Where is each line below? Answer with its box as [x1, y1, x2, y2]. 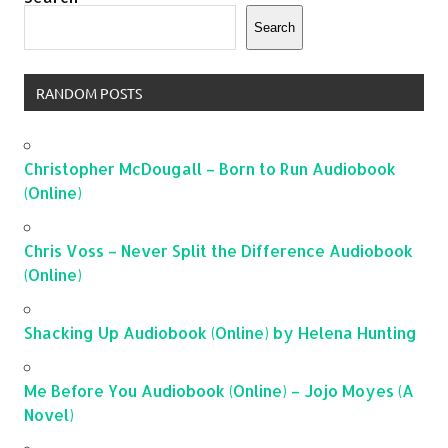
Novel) [24, 404, 74, 425]
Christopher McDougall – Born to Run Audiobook [24, 158, 396, 179]
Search [254, 20, 296, 36]
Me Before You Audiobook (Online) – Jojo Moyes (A [24, 380, 414, 401]
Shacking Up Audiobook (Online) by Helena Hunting [24, 322, 417, 343]
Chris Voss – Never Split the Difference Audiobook [24, 240, 413, 261]
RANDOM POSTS [35, 83, 142, 102]
